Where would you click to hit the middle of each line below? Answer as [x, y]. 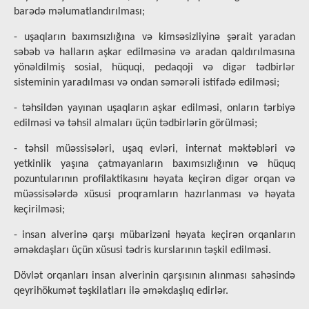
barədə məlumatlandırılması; [79, 12]
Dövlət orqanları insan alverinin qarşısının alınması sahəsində [154, 276]
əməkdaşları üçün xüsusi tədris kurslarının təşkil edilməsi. [142, 251]
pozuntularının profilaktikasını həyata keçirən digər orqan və [154, 180]
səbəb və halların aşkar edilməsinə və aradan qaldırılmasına [154, 53]
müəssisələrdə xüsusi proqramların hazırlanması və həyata [154, 195]
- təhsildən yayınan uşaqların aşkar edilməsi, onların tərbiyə [154, 109]
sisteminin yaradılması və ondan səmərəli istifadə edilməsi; [147, 83]
